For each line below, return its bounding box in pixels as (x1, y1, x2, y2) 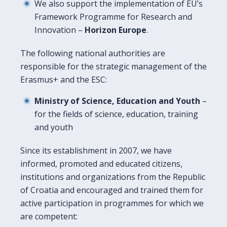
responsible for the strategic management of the (20, 60, 207, 72)
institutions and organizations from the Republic (20, 171, 205, 182)
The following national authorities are (20, 47, 165, 59)
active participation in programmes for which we (20, 197, 204, 209)
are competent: (20, 210, 78, 222)
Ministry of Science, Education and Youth (34, 95, 200, 106)
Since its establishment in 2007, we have (20, 144, 172, 156)
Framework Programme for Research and (34, 11, 192, 22)
